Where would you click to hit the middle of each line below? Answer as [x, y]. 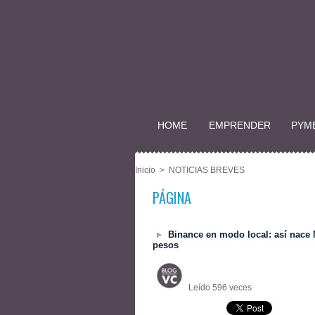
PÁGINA [172, 198]
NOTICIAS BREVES [207, 171]
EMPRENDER [240, 126]
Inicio [145, 171]
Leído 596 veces [219, 288]
